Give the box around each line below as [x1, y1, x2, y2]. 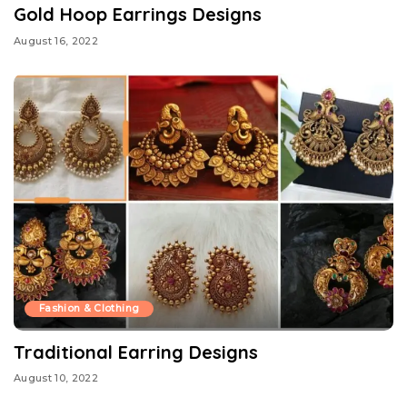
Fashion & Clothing [39, 302, 140, 314]
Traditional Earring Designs [14, 340, 258, 363]
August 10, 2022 [14, 372, 99, 385]
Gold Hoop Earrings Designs [14, 3, 262, 26]
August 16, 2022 [14, 34, 99, 47]
